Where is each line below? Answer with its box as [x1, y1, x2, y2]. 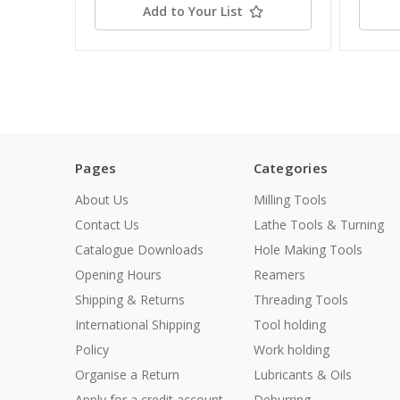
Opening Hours [75, 266, 162, 284]
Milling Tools [253, 191, 327, 209]
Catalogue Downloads [75, 241, 204, 259]
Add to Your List [142, 3, 243, 21]
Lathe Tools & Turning [253, 216, 384, 234]
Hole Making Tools [253, 241, 362, 259]
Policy [75, 341, 109, 359]
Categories [253, 159, 328, 178]
